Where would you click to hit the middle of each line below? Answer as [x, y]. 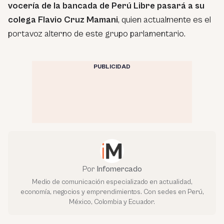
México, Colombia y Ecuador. [112, 202]
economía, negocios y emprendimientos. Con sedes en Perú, [112, 192]
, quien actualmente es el [164, 20]
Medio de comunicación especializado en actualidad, [112, 182]
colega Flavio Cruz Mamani [63, 20]
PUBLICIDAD [112, 67]
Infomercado [119, 169]
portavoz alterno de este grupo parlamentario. [97, 34]
